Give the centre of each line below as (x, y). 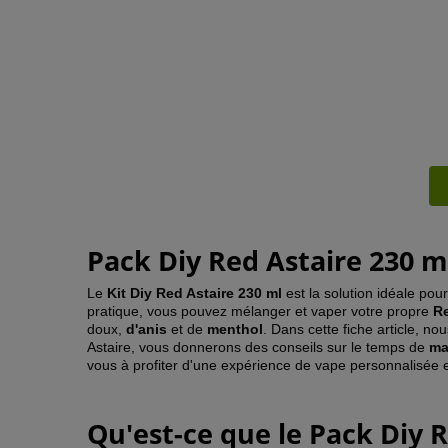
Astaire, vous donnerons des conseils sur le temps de (258, 347)
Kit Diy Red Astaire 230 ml (194, 293)
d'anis (146, 329)
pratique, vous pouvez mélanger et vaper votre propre (260, 311)
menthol (235, 329)
